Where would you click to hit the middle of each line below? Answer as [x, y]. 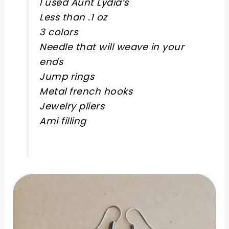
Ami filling [63, 121]
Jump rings [67, 76]
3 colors [59, 32]
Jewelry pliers [72, 106]
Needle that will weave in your [112, 47]
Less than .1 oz [73, 17]
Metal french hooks [86, 91]
